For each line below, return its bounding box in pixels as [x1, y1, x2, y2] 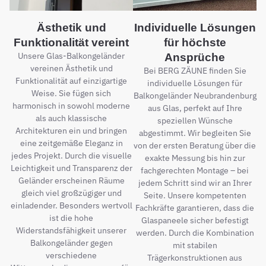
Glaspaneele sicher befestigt [141, 215, 249, 226]
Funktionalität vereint [14, 36, 129, 49]
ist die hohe [49, 213, 93, 223]
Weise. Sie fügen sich [31, 88, 111, 99]
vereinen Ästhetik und [30, 63, 113, 74]
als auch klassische [36, 113, 107, 123]
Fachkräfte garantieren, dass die [135, 202, 254, 213]
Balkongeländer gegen [30, 237, 113, 248]
